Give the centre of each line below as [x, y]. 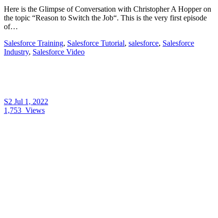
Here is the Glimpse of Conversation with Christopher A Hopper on [108, 9]
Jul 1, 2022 [31, 101]
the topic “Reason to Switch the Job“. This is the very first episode [105, 18]
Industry [16, 52]
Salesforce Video [59, 52]
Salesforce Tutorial [96, 43]
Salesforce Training [34, 43]
